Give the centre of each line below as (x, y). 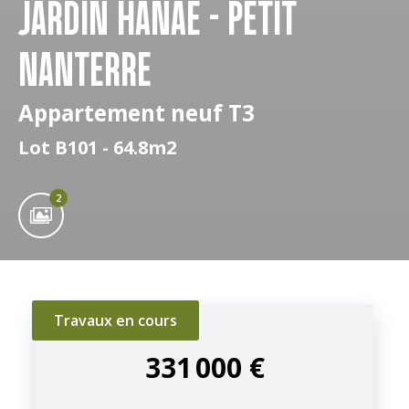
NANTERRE (85, 69)
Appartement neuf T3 (136, 113)
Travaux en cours (115, 320)
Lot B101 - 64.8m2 (97, 147)
